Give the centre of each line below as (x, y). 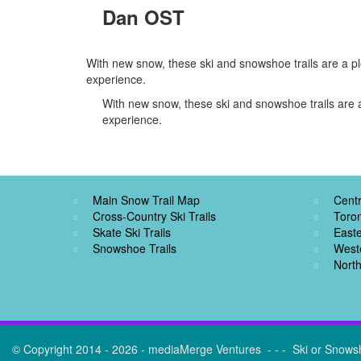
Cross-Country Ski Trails (154, 216)
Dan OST (143, 17)
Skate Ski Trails (132, 232)
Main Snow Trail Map (146, 200)
